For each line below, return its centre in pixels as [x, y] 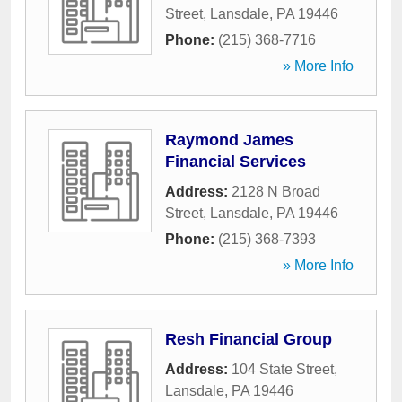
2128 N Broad [276, 192]
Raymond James [229, 140]
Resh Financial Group [249, 339]
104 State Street [283, 369]
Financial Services [236, 162]
